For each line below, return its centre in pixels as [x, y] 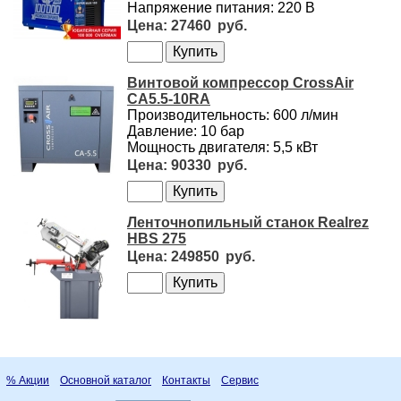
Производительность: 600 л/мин [232, 115]
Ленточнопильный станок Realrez [247, 222]
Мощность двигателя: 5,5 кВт [222, 147]
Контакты [186, 380]
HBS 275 [156, 238]
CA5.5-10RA [168, 98]
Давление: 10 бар [185, 131]
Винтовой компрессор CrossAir [240, 82]
